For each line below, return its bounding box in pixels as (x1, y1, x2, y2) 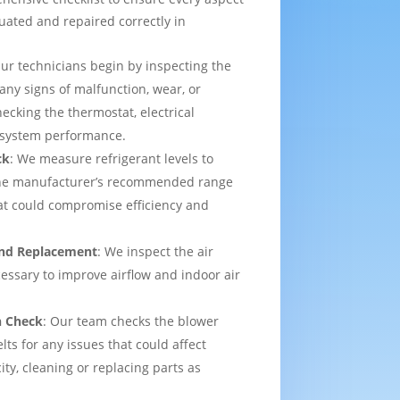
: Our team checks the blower (43, 312, 220, 329)
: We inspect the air (97, 242, 214, 260)
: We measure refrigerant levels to (10, 149, 214, 167)
